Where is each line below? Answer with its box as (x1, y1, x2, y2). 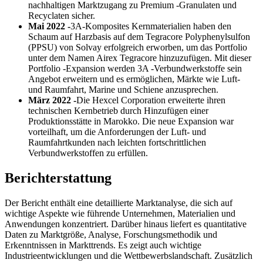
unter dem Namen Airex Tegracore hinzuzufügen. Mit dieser (28, 53, 251, 63)
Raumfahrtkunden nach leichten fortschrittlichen (28, 137, 206, 148)
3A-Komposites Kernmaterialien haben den (70, 21, 231, 32)
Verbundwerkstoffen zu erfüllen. (28, 148, 148, 159)
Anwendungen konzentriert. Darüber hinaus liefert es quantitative (5, 218, 247, 229)
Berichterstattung (5, 170, 112, 186)
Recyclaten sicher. (28, 11, 95, 21)
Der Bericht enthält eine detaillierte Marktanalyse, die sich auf (5, 197, 232, 208)
